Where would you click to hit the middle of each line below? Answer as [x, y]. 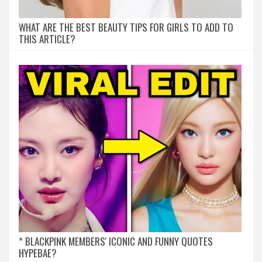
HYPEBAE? [38, 253]
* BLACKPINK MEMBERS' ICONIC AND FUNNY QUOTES [116, 241]
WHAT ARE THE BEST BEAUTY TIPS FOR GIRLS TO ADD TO [126, 27]
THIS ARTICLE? [47, 39]
